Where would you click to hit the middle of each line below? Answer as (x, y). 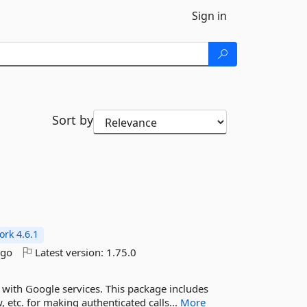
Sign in (209, 16)
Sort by (72, 120)
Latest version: (70, 252)
